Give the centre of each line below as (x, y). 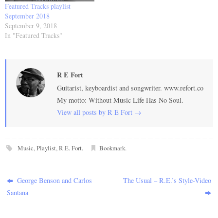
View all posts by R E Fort (96, 112)
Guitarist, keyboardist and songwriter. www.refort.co (130, 88)
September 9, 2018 (31, 26)
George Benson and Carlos (54, 181)
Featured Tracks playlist (38, 6)
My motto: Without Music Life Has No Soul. (120, 100)
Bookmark (112, 148)
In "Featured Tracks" (34, 36)
